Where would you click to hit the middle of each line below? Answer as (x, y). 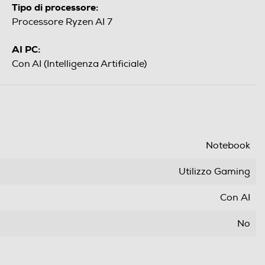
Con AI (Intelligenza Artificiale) (79, 64)
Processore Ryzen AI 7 (62, 22)
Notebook (228, 146)
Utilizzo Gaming (214, 172)
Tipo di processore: (55, 8)
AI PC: (26, 50)
